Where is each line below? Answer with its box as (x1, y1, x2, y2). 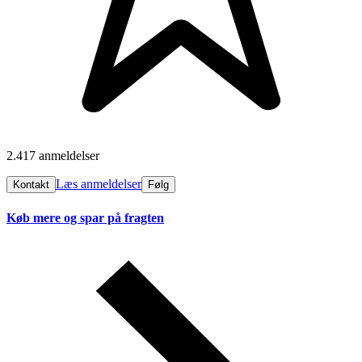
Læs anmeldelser (56, 177, 141, 192)
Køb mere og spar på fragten (6, 210, 164, 225)
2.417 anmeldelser (6, 149, 99, 163)
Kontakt (13, 179, 49, 192)
